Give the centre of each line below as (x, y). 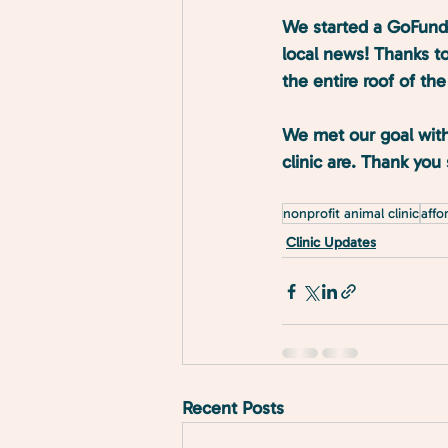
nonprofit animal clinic (351, 213)
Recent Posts (233, 408)
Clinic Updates (331, 242)
